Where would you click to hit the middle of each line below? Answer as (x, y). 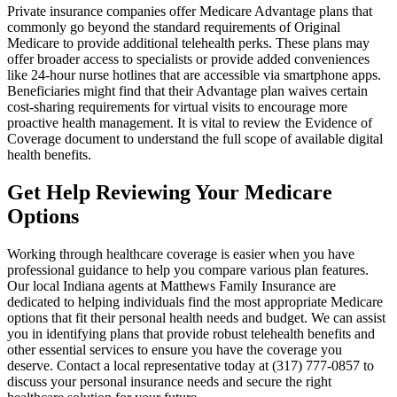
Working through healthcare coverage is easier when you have (181, 254)
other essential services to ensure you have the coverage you (175, 350)
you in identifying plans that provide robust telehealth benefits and (191, 334)
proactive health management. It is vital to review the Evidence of (190, 123)
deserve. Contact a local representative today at (140, 366)
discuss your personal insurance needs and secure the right (169, 382)
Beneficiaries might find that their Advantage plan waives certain (187, 91)
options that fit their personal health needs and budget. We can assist (196, 318)
